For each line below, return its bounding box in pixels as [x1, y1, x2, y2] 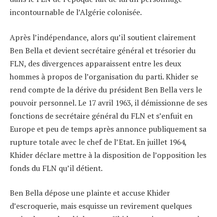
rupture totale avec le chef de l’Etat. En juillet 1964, [10, 136, 186, 147]
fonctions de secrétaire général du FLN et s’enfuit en [10, 110, 193, 121]
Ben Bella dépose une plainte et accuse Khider [10, 187, 170, 199]
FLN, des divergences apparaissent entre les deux [10, 58, 181, 69]
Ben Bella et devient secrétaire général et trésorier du [10, 45, 196, 56]
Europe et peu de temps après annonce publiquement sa [10, 123, 206, 134]
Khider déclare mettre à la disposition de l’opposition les [10, 149, 206, 160]
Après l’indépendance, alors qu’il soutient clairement [10, 31, 196, 43]
